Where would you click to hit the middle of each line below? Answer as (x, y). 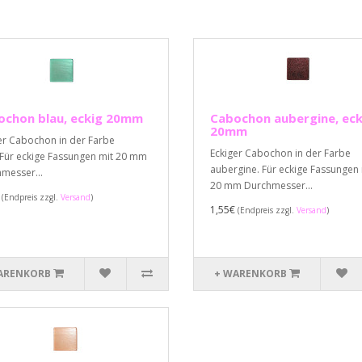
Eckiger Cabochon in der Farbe (280, 153)
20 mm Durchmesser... (261, 185)
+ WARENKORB (251, 274)
